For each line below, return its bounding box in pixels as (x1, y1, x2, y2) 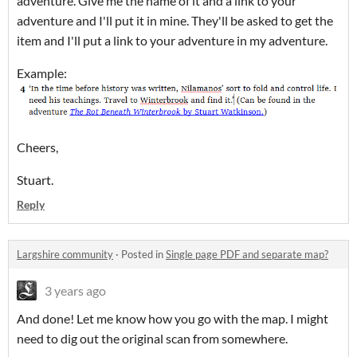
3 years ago (45, 282, 106, 298)
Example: (17, 65, 67, 81)
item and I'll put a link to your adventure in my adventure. (17, 33, 330, 49)
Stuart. (17, 171, 53, 187)
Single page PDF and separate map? (166, 247, 328, 261)
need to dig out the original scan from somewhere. (17, 330, 288, 346)
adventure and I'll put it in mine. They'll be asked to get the (17, 13, 333, 29)
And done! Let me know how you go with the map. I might (17, 310, 328, 326)
